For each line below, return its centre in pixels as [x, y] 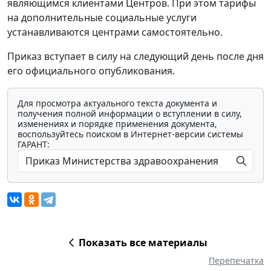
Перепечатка [236, 260]
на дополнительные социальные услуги [102, 17]
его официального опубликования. [91, 70]
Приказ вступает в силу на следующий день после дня [135, 56]
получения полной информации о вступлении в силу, [130, 113]
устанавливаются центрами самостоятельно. [115, 32]
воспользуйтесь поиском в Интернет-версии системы [130, 134]
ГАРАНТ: [34, 144]
